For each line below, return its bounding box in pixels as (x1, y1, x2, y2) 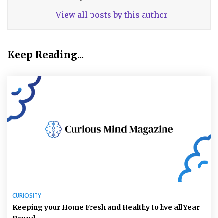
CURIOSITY (12, 191, 41, 200)
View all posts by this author (56, 9, 168, 19)
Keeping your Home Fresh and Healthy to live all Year (12, 202, 200, 212)
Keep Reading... (7, 48, 84, 61)
